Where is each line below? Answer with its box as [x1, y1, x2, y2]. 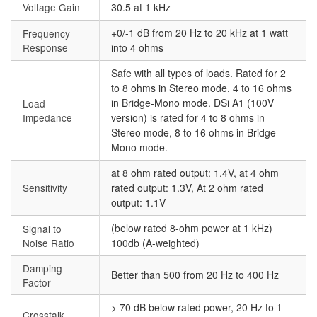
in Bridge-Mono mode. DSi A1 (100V [111, 96, 274, 110]
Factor [23, 275, 51, 290]
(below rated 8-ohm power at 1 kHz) [111, 221, 272, 236]
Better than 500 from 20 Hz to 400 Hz [111, 267, 279, 282]
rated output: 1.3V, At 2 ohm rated [111, 180, 263, 195]
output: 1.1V [111, 195, 166, 210]
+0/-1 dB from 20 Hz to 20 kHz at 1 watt [111, 25, 288, 40]
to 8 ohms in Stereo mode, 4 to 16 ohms [111, 81, 292, 96]
